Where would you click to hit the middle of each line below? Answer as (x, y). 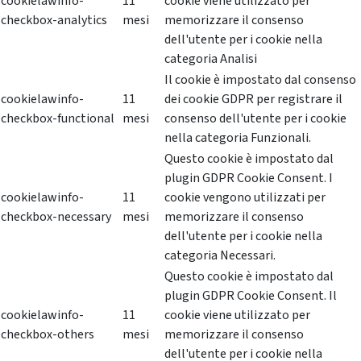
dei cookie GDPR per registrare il (253, 100)
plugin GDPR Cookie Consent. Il (251, 296)
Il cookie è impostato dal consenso (260, 80)
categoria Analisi (211, 59)
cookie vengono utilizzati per (245, 198)
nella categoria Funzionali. (238, 138)
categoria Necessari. (220, 256)
